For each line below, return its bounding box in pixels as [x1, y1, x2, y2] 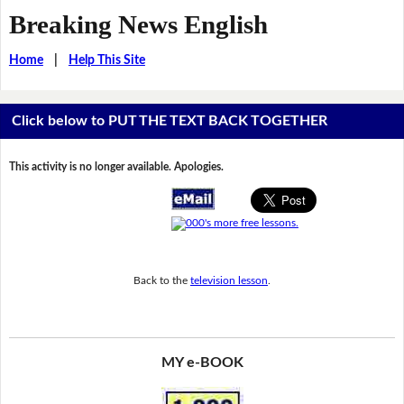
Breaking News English [8, 9, 268, 39]
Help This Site [68, 53, 145, 67]
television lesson [190, 274, 268, 286]
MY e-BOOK [161, 355, 243, 371]
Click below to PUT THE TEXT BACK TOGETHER [12, 114, 328, 129]
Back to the [133, 274, 190, 286]
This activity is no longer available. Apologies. [8, 161, 224, 173]
